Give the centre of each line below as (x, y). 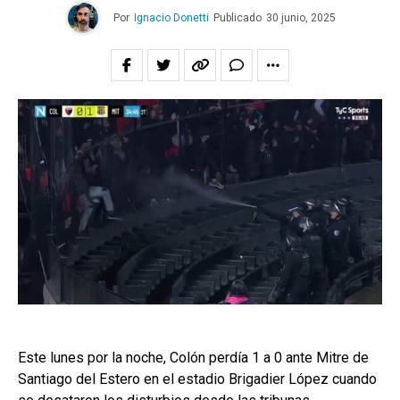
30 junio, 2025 (300, 18)
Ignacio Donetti (171, 18)
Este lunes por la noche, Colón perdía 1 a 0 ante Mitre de (193, 357)
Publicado (237, 18)
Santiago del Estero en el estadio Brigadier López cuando (197, 379)
